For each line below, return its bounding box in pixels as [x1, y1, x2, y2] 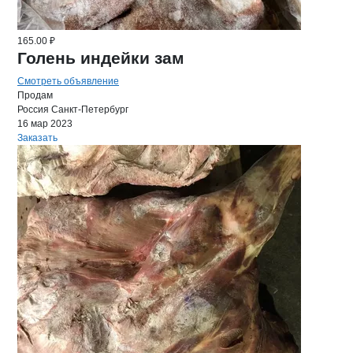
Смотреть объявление [17, 76, 119, 87]
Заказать [17, 132, 58, 143]
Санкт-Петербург [51, 104, 128, 115]
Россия [17, 104, 49, 115]
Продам [17, 90, 53, 101]
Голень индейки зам [17, 49, 184, 67]
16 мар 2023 [17, 118, 72, 129]
